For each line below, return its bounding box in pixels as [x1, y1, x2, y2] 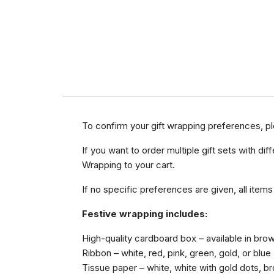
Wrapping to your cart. [82, 159, 175, 171]
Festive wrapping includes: [82, 208, 207, 220]
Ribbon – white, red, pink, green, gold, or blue [82, 247, 271, 259]
